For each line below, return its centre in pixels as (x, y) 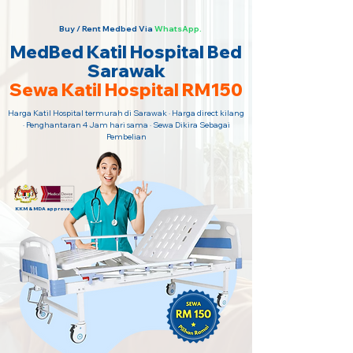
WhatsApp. (178, 29)
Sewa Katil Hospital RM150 (126, 90)
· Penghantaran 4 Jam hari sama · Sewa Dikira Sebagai (126, 125)
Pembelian (126, 137)
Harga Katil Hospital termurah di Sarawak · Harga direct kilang (126, 113)
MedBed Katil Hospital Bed (126, 52)
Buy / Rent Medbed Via (106, 29)
